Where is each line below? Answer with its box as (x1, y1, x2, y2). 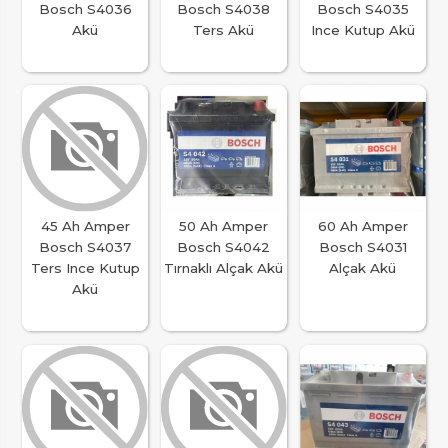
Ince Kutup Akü (310, 22, 415, 39)
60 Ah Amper (317, 218, 408, 235)
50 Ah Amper (179, 218, 269, 235)
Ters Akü (193, 22, 255, 39)
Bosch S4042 (177, 239, 271, 256)
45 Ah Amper (40, 218, 130, 235)
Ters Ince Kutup (30, 260, 140, 277)
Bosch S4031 (318, 239, 407, 256)
